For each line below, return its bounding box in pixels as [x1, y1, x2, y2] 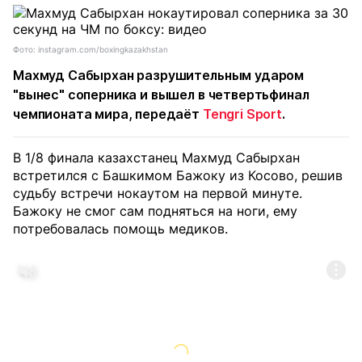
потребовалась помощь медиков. [13, 221, 228, 237]
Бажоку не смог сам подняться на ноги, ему [13, 203, 297, 219]
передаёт [135, 106, 203, 122]
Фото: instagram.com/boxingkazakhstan [13, 44, 168, 54]
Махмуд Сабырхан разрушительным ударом [13, 67, 305, 83]
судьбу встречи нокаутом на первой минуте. [13, 185, 302, 201]
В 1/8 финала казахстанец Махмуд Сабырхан [13, 149, 300, 166]
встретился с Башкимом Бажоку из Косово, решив [13, 167, 343, 183]
